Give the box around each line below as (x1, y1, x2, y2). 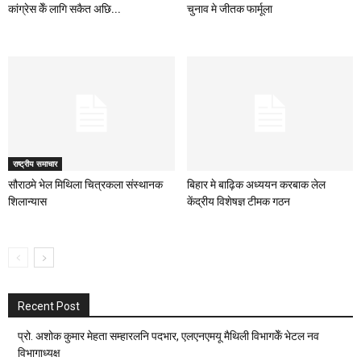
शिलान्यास (8, 195, 47, 209)
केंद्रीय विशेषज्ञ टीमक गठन (186, 195, 290, 209)
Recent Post (18, 300, 80, 313)
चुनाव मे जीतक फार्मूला (186, 2, 272, 16)
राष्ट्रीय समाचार (13, 158, 57, 170)
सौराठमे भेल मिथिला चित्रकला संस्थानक (8, 178, 163, 192)
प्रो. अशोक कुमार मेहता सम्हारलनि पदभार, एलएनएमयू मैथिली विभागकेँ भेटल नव (18, 330, 319, 343)
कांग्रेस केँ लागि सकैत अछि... (8, 2, 121, 16)
